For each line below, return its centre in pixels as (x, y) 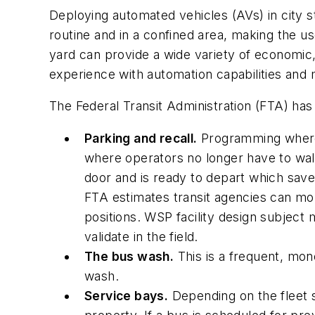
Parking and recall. (141, 138)
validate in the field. (141, 236)
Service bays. (127, 295)
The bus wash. (129, 256)
